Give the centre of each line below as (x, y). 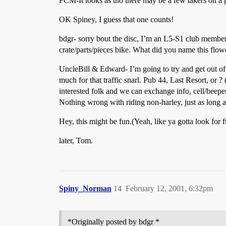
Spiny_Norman (85, 188)
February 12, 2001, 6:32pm (169, 188)
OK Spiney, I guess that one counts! (116, 19)
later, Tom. (76, 140)
